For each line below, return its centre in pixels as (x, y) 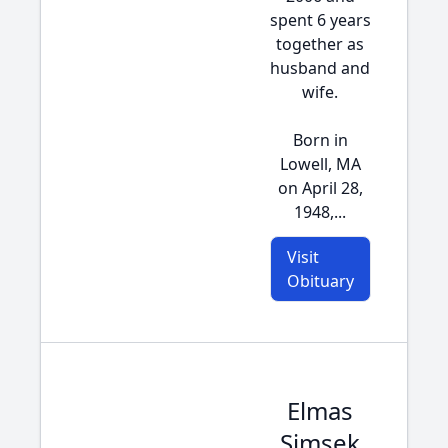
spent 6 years (320, 20)
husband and (320, 68)
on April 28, (320, 188)
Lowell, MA (320, 164)
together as (320, 44)
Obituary (320, 281)
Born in (320, 140)
